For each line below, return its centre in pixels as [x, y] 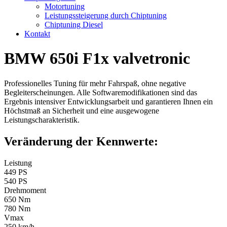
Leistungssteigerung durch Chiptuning [106, 15]
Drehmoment [25, 190]
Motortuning [65, 6]
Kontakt [37, 34]
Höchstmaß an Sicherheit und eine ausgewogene [82, 110]
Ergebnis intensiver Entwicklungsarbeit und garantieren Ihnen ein [108, 101]
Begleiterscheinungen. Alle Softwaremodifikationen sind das [101, 92]
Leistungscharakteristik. [42, 120]
